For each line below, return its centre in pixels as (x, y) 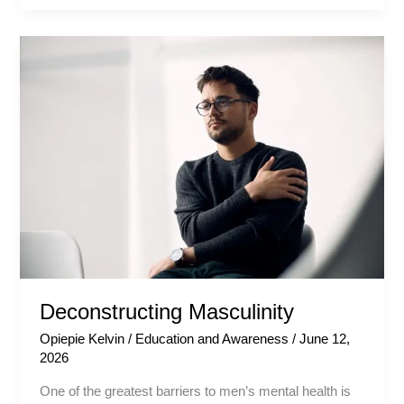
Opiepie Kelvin (84, 339)
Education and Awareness (212, 339)
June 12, (325, 339)
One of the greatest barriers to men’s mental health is (196, 392)
